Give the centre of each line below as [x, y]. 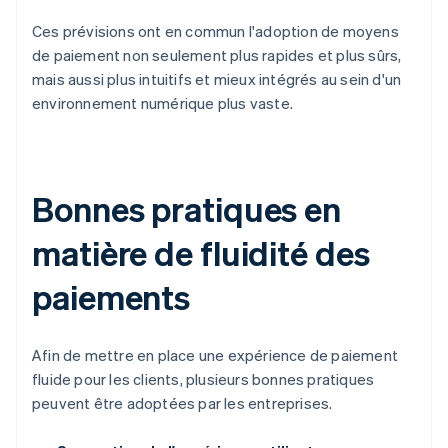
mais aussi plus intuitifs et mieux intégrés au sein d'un [217, 79]
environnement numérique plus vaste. [162, 103]
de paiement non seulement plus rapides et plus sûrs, [217, 55]
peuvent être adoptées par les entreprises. [182, 403]
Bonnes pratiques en [187, 209]
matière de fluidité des [201, 253]
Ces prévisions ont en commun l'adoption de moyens [215, 31]
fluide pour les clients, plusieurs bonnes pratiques [203, 379]
